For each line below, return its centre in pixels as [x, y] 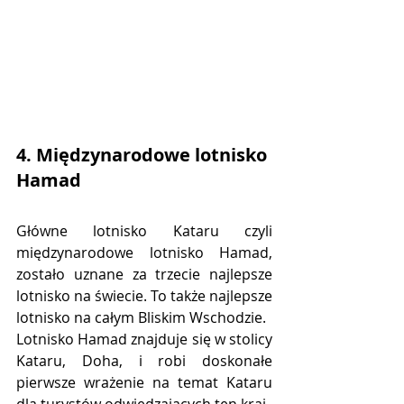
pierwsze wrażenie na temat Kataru [144, 382]
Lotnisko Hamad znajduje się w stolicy [144, 339]
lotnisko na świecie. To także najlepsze [144, 295]
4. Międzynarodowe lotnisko [144, 154]
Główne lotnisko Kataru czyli [144, 230]
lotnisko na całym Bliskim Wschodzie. [141, 317]
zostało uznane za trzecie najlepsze [144, 274]
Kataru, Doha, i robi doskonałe [144, 360]
